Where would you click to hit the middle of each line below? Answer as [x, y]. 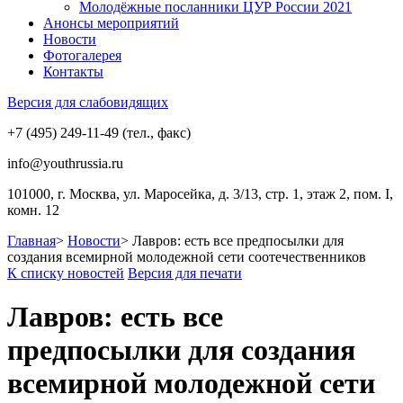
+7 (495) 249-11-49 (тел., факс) [99, 133]
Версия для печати [185, 273]
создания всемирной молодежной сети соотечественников [187, 257]
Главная [31, 241]
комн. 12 [33, 210]
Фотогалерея [82, 55]
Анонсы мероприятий [111, 23]
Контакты [73, 72]
